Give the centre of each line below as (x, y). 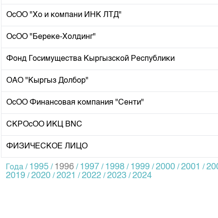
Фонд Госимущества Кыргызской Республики (91, 59)
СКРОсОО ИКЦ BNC (44, 124)
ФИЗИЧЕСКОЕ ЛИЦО (47, 146)
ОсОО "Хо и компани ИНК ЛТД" (64, 15)
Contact (16, 21)
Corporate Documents (44, 5)
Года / (18, 167)
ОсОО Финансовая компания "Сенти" (75, 102)
